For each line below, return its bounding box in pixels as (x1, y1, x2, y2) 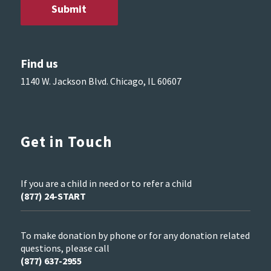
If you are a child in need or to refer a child (20, 177, 192, 189)
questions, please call (20, 242, 109, 255)
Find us (20, 56, 58, 71)
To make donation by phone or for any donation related (20, 229, 250, 242)
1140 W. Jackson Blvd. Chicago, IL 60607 (20, 75, 181, 88)
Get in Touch (20, 131, 112, 151)
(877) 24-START (20, 189, 86, 202)
